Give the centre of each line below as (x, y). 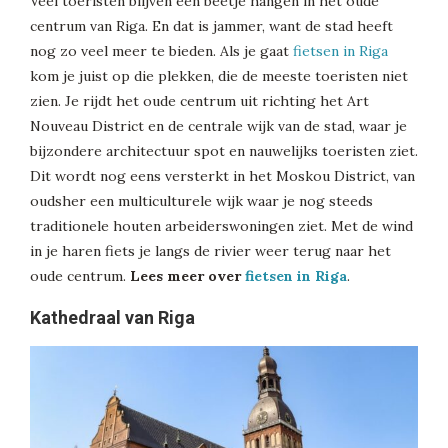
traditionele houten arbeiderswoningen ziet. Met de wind (221, 226)
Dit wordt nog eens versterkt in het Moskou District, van (222, 176)
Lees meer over (187, 276)
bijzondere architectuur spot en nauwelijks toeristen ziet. (224, 151)
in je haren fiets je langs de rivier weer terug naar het (210, 251)
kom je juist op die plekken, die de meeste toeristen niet (219, 76)
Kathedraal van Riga (112, 318)
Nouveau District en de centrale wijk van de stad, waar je (218, 126)
